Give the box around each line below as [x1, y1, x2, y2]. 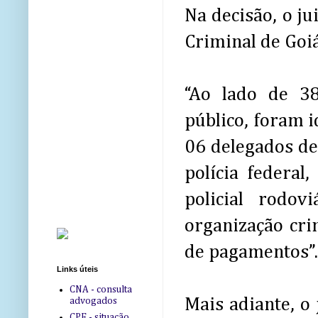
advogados [69, 295, 117, 306]
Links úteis [57, 265, 98, 274]
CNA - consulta [69, 284, 132, 295]
